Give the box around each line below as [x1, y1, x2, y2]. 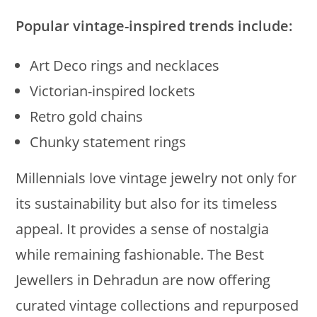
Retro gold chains [30, 106, 144, 126]
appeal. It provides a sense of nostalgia [16, 219, 270, 238]
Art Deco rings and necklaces [30, 55, 220, 75]
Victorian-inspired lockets [30, 81, 196, 100]
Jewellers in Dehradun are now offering [16, 270, 271, 289]
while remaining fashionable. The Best [16, 244, 265, 264]
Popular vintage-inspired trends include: [16, 16, 294, 35]
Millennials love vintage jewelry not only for [16, 168, 297, 188]
